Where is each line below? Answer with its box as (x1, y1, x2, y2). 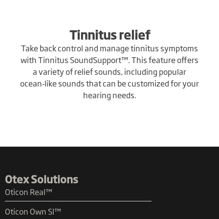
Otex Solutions (5, 171, 78, 187)
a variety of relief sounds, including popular (33, 66, 186, 78)
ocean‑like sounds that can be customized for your (20, 77, 199, 89)
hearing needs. (83, 89, 136, 101)
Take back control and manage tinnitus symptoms (21, 42, 198, 54)
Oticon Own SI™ (5, 205, 61, 218)
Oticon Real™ (5, 186, 52, 198)
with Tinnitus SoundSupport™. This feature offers (21, 54, 198, 66)
